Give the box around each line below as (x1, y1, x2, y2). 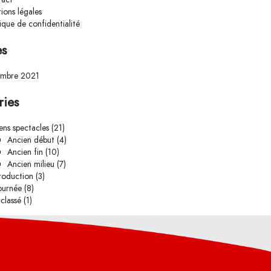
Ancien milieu (7, 158, 54, 170)
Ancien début (7, 134, 54, 146)
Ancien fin (7, 146, 43, 158)
